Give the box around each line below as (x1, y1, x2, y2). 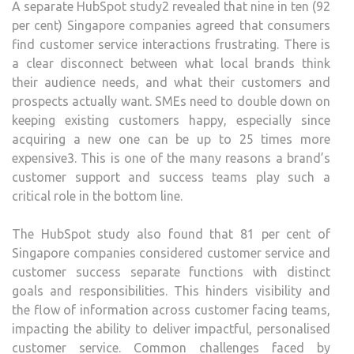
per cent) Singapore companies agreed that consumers (12, 18, 330, 32)
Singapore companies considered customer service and (12, 246, 330, 260)
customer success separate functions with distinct (12, 265, 330, 279)
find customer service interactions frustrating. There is (12, 37, 330, 51)
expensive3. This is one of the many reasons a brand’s (12, 151, 330, 165)
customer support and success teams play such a (12, 170, 330, 184)
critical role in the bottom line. (12, 189, 183, 203)
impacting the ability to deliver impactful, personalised (12, 322, 330, 336)
